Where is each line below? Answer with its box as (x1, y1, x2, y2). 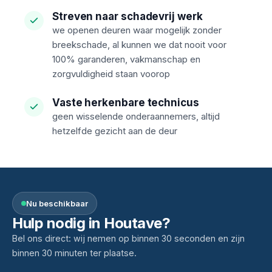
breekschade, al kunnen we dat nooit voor (52, 39, 226, 50)
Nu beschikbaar (26, 199, 88, 208)
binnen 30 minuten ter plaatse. (12, 248, 137, 258)
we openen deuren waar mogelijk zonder (52, 24, 222, 36)
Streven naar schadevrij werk (52, 10, 203, 22)
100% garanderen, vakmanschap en (52, 53, 200, 65)
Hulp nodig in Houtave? (12, 214, 171, 232)
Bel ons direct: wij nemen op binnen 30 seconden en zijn (12, 233, 245, 243)
